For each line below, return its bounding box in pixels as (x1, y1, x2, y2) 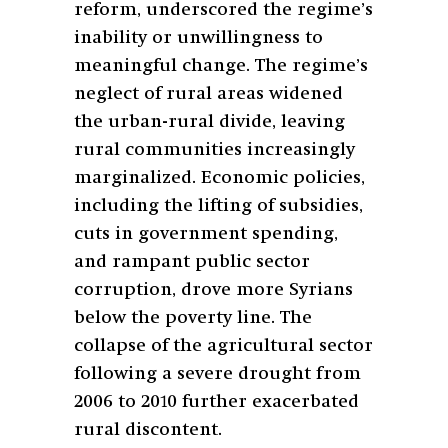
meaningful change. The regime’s (74, 56, 368, 75)
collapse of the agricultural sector (74, 336, 373, 355)
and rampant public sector (74, 252, 310, 271)
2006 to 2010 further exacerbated (74, 392, 359, 411)
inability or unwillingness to (74, 28, 323, 47)
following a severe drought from (74, 364, 361, 383)
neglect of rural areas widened (74, 84, 343, 103)
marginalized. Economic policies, (74, 168, 365, 187)
